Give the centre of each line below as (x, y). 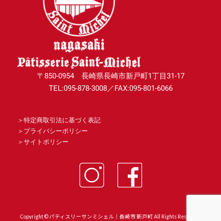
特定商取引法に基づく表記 (62, 120)
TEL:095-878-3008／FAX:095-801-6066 (110, 89)
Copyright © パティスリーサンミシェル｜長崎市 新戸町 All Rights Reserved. (110, 217)
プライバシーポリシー (56, 131)
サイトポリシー (46, 142)
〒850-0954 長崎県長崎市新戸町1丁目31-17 (110, 76)
